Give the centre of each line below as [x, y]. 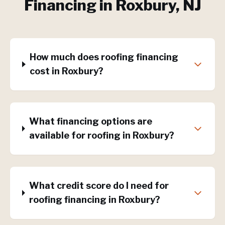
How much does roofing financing [104, 57]
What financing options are [91, 121]
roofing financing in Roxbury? [94, 200]
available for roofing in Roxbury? [102, 135]
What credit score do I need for [99, 186]
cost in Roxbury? [67, 71]
